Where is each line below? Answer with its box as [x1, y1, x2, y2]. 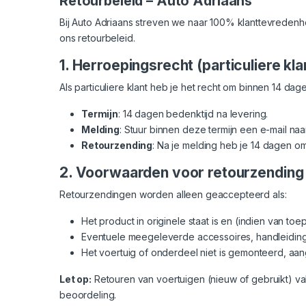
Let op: [59, 273, 92, 285]
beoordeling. [59, 288, 117, 301]
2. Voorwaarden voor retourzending [59, 163, 304, 181]
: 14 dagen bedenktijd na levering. [118, 107, 268, 120]
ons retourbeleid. [59, 31, 135, 44]
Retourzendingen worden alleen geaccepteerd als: [59, 188, 287, 200]
